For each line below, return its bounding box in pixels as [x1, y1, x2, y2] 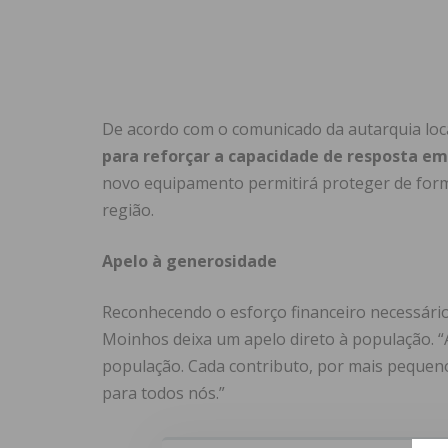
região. [102, 199, 154, 222]
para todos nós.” [102, 382, 225, 405]
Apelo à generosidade [102, 250, 277, 273]
